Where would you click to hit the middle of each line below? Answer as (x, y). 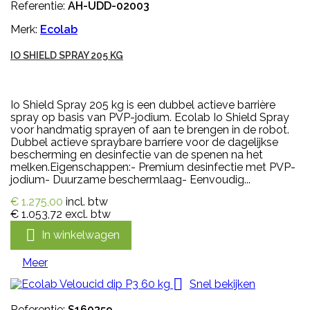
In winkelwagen (81, 235)
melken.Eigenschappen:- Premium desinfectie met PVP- (153, 167)
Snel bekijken (222, 284)
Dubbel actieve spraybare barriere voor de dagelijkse (144, 143)
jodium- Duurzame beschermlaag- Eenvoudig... (130, 180)
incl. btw (87, 202)
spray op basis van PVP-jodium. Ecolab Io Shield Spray (150, 118)
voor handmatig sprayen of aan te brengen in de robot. (150, 130)
